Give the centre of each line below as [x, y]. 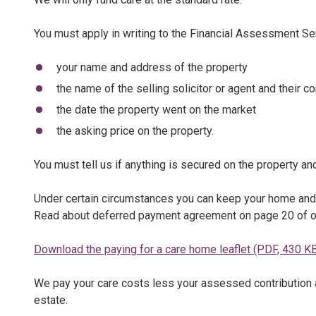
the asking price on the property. [135, 131]
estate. [51, 300]
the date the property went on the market [156, 110]
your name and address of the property [152, 67]
